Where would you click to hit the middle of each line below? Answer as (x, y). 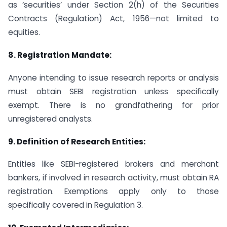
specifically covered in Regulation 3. (75, 205)
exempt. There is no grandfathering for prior (113, 105)
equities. (24, 32)
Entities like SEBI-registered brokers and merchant (113, 164)
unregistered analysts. (50, 119)
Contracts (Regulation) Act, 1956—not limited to (113, 19)
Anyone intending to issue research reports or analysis (113, 78)
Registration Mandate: (64, 55)
